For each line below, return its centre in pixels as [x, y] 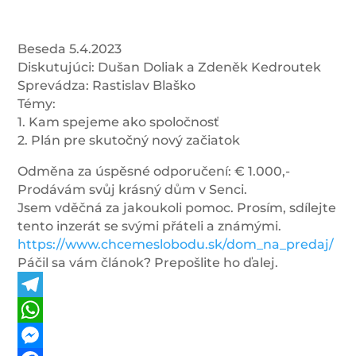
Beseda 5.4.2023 [70, 49]
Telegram [48, 310]
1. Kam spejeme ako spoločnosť [119, 122]
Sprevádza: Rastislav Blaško [107, 85]
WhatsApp [53, 335]
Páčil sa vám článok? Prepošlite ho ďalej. [148, 263]
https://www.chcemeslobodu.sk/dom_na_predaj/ [176, 244]
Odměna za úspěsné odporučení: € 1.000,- [154, 171]
